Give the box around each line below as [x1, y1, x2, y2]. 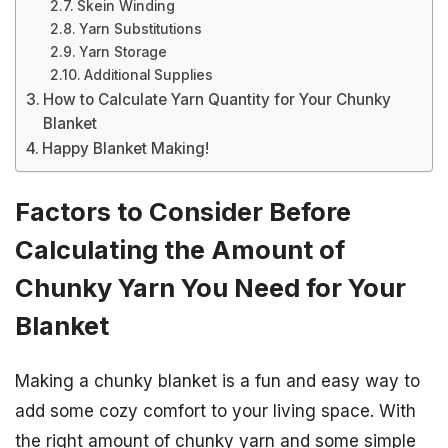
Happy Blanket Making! [42, 139, 210, 158]
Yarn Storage [78, 44, 167, 60]
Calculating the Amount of [15, 234, 345, 266]
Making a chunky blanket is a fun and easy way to [15, 371, 420, 392]
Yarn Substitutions [78, 21, 202, 37]
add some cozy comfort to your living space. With [15, 401, 416, 422]
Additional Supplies [83, 67, 213, 83]
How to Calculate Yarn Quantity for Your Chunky [43, 90, 392, 109]
